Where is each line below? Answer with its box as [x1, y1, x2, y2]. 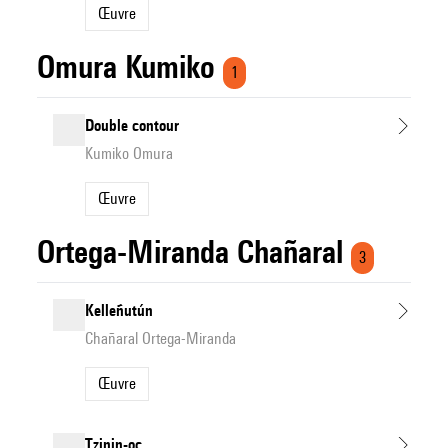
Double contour [85, 116, 180, 135]
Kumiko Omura [85, 144, 174, 163]
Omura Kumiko [37, 48, 216, 85]
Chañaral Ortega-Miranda [85, 329, 237, 348]
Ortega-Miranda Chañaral [37, 233, 344, 270]
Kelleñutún [85, 301, 154, 320]
